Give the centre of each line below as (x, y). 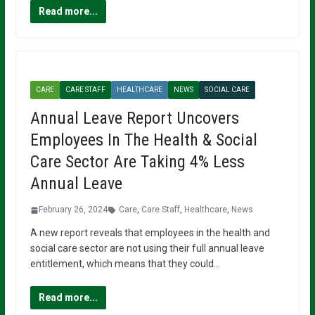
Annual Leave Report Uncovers (134, 118)
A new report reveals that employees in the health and (150, 233)
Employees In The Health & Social (143, 140)
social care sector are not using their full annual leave (147, 249)
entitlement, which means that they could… (125, 264)
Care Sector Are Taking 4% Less (137, 162)
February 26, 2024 (73, 210)
